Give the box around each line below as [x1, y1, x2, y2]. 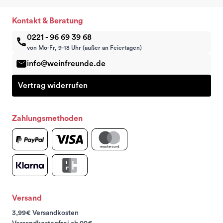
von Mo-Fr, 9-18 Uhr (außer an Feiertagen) [27, 44, 142, 51]
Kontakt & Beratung [12, 16, 83, 25]
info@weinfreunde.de [27, 59, 106, 68]
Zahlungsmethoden [12, 114, 83, 122]
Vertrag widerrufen [18, 81, 88, 90]
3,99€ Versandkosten [12, 209, 79, 217]
